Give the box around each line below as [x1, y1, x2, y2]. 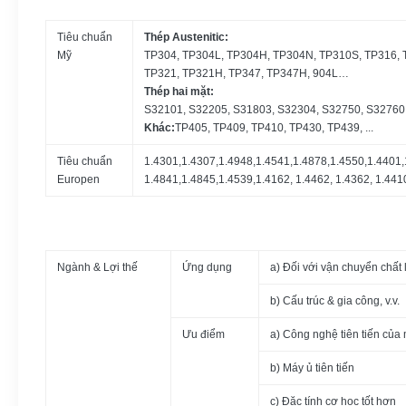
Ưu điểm [182, 328, 225, 341]
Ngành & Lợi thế [57, 261, 138, 274]
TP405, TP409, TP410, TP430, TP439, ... [175, 121, 373, 134]
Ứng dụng [182, 261, 232, 274]
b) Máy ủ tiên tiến [270, 362, 354, 374]
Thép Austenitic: [144, 31, 228, 43]
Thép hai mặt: [144, 85, 214, 98]
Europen [57, 173, 100, 186]
